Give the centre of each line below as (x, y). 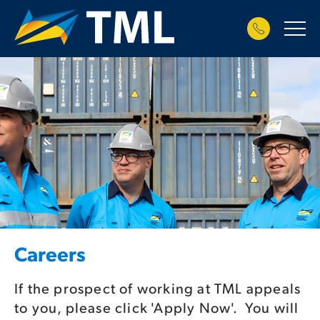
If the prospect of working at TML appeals (158, 288)
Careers (50, 253)
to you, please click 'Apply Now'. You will (157, 307)
